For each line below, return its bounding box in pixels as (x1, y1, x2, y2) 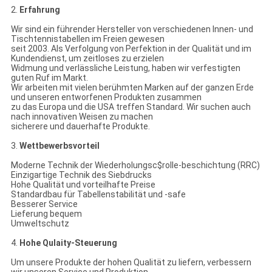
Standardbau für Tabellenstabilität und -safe (10, 189, 186, 200)
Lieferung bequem (10, 209, 82, 219)
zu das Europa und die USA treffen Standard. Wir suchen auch (10, 102, 251, 112)
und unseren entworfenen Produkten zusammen (10, 92, 202, 103)
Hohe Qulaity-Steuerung (19, 238, 117, 248)
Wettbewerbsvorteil (19, 141, 100, 151)
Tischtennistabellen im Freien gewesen (10, 34, 165, 44)
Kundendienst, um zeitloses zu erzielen (10, 53, 164, 64)
